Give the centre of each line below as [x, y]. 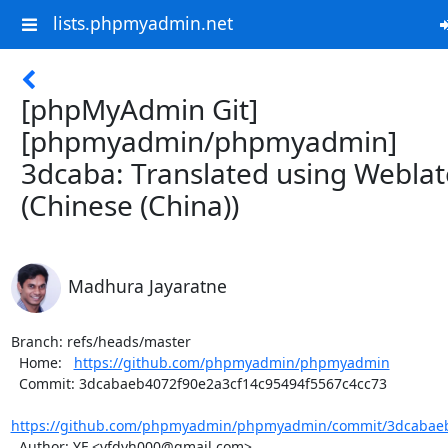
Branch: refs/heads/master [100, 341]
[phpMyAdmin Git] [139, 109]
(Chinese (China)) [130, 205]
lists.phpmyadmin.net [142, 23]
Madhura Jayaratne [147, 286]
